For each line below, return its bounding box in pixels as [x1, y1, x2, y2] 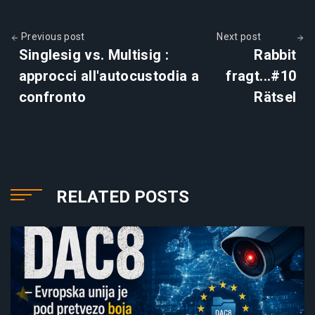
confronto [18, 88, 86, 105]
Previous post [18, 30, 85, 42]
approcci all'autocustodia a [18, 67, 200, 84]
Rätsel [254, 88, 297, 105]
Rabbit [254, 46, 297, 63]
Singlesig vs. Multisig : [18, 46, 169, 63]
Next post [217, 30, 264, 42]
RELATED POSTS [56, 186, 189, 207]
